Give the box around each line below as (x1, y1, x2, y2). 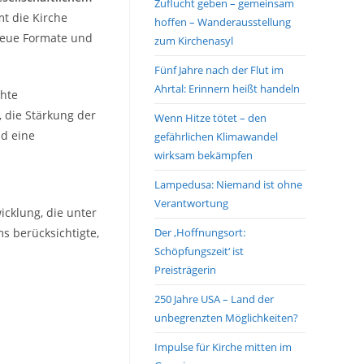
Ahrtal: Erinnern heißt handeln (154, 81, 300, 96)
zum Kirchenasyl (154, 33, 233, 48)
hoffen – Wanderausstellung (154, 15, 291, 29)
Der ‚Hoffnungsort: (154, 225, 245, 240)
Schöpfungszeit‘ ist (154, 244, 244, 258)
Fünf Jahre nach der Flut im (154, 63, 284, 77)
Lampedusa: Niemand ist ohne (154, 177, 302, 192)
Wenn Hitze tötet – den (154, 110, 266, 125)
